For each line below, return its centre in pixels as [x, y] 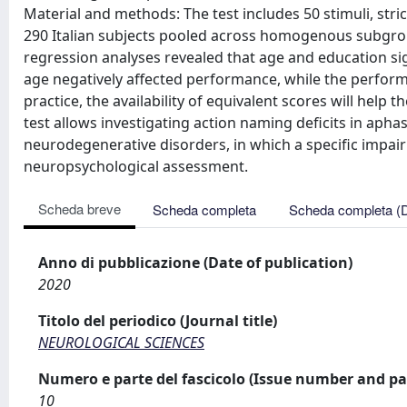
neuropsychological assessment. [136, 166]
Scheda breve [79, 208]
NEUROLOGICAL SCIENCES [121, 342]
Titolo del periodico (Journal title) [158, 321]
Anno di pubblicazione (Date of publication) [195, 263]
